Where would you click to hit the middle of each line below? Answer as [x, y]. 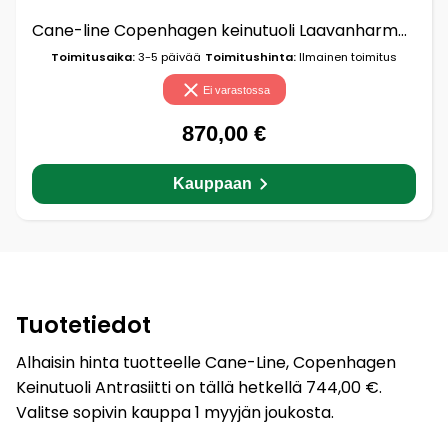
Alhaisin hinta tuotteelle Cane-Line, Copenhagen [206, 362]
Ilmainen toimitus [346, 57]
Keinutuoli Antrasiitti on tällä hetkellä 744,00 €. [199, 387]
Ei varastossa [236, 89]
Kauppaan [212, 183]
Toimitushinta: [250, 57]
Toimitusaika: [93, 57]
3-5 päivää [168, 57]
